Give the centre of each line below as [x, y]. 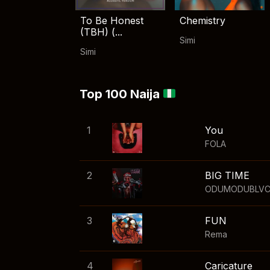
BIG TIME [227, 176]
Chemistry [202, 21]
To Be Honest [112, 21]
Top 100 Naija [121, 94]
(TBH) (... [101, 32]
